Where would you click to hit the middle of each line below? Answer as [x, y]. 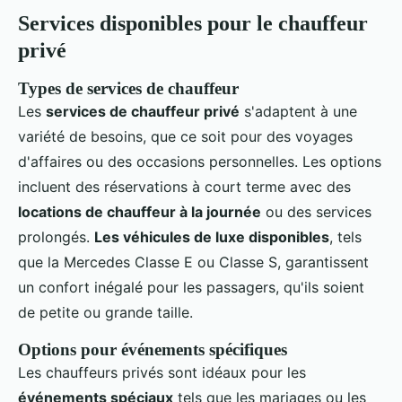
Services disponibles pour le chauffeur [193, 24]
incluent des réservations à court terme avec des [184, 187]
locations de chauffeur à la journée [140, 212]
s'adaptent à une [298, 112]
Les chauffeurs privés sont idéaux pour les [162, 373]
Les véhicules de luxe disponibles [212, 237]
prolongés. [56, 237]
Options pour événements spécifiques [153, 350]
